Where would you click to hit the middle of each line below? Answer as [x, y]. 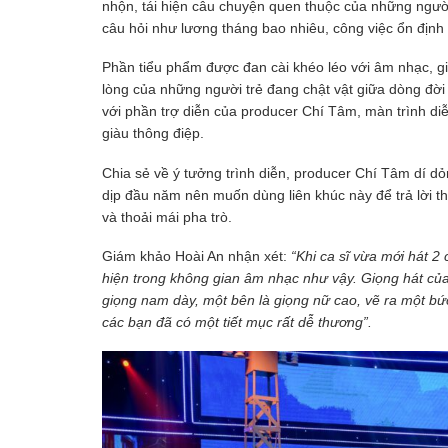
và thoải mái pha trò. [167, 216]
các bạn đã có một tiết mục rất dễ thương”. [237, 322]
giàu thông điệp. [153, 133]
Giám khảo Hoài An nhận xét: [196, 256]
